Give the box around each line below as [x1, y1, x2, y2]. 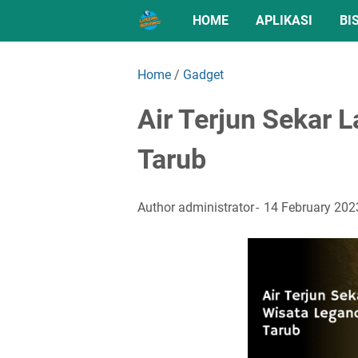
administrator [178, 199, 254, 215]
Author [137, 199, 178, 215]
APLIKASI [256, 13, 312, 28]
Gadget [183, 67, 224, 82]
